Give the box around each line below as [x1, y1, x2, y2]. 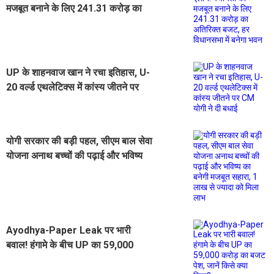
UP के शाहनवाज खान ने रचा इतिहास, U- [6, 66, 150, 78]
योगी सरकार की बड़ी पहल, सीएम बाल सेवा [6, 135, 152, 147]
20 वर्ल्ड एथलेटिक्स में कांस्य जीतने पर [6, 81, 139, 93]
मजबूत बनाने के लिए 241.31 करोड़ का [6, 2, 142, 14]
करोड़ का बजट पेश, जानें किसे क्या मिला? [6, 253, 150, 265]
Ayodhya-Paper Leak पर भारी [6, 224, 131, 236]
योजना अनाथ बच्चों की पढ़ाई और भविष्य [6, 149, 143, 161]
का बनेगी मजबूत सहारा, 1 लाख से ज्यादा [6, 164, 144, 176]
